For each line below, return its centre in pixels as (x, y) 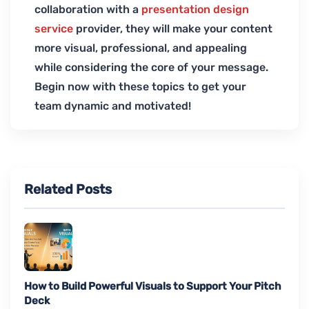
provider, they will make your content (173, 29)
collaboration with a (88, 10)
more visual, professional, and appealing (141, 48)
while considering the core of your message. (151, 68)
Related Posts (68, 190)
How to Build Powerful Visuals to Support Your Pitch (153, 287)
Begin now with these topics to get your (140, 87)
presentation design (195, 10)
